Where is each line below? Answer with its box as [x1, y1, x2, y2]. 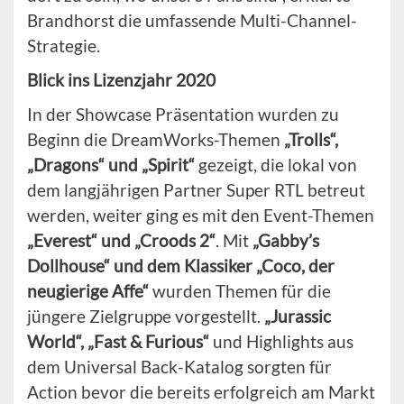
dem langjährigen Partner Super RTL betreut [27, 179, 365, 200]
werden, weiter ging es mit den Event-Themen [27, 204, 374, 225]
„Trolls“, [284, 128, 338, 150]
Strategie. [27, 34, 100, 56]
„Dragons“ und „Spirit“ [27, 153, 195, 175]
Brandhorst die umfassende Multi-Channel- [27, 9, 357, 31]
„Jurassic [264, 305, 331, 326]
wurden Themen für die [152, 280, 331, 301]
